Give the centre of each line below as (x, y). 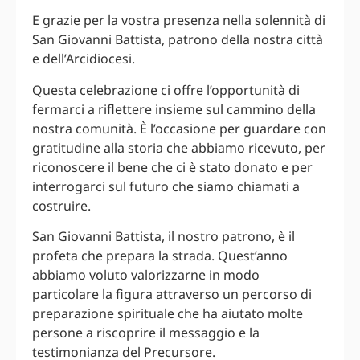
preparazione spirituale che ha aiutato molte (168, 314)
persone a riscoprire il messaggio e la (146, 333)
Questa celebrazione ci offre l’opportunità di (166, 90)
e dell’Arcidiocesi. (84, 59)
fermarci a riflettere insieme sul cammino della (174, 109)
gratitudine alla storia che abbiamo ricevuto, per (179, 147)
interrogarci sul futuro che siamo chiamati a (166, 186)
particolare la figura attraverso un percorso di (172, 295)
